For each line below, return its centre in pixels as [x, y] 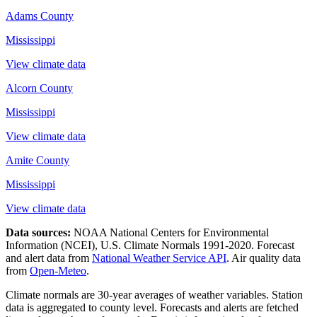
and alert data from [49, 258]
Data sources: [38, 233]
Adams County [40, 16]
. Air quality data [264, 258]
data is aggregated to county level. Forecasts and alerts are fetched [152, 308]
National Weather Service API [159, 258]
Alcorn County [39, 88]
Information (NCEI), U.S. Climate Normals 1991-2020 [128, 246]
